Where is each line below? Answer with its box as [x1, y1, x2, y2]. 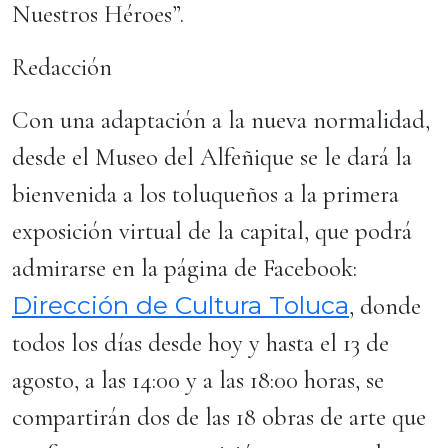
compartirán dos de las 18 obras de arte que [12, 402, 426, 432]
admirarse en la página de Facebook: [12, 253, 357, 283]
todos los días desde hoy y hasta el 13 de [12, 328, 389, 358]
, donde [349, 291, 421, 321]
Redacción [12, 52, 112, 82]
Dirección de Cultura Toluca [12, 290, 349, 320]
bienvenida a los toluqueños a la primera [12, 179, 399, 209]
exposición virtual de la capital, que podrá [12, 216, 412, 246]
